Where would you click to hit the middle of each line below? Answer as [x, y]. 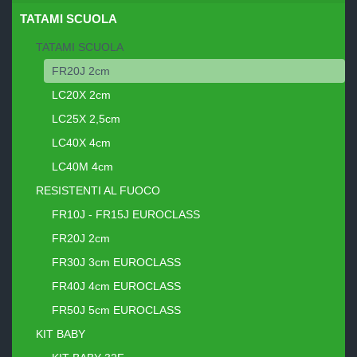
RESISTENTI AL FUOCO [98, 191]
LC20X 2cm [81, 95]
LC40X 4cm [81, 143]
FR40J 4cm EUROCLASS [116, 286]
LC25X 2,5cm [86, 119]
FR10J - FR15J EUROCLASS [126, 215]
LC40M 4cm [82, 167]
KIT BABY [61, 334]
